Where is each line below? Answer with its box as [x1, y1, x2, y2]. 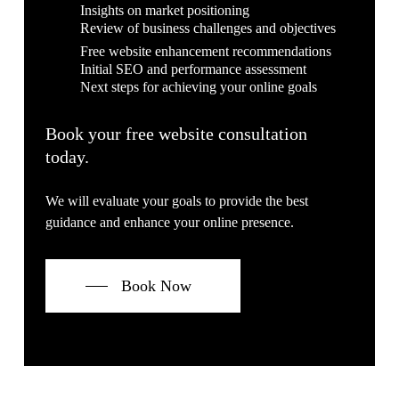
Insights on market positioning [79, 2, 249, 18]
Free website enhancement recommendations [79, 43, 331, 59]
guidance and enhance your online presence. [45, 214, 295, 230]
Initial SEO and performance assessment [79, 61, 306, 77]
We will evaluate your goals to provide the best [45, 192, 309, 208]
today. [45, 147, 90, 167]
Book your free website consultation [45, 124, 308, 143]
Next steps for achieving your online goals [79, 78, 317, 94]
